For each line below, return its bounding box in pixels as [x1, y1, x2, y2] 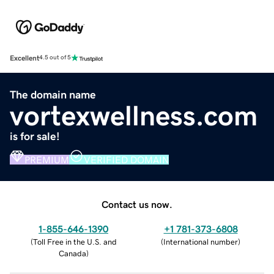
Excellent [10, 54, 39, 62]
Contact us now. [102, 199, 172, 209]
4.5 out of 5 [39, 54, 71, 61]
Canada [58, 249, 86, 257]
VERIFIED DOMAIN [84, 154, 169, 165]
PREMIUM [24, 154, 69, 165]
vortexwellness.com [10, 101, 257, 130]
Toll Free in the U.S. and [32, 237, 117, 246]
